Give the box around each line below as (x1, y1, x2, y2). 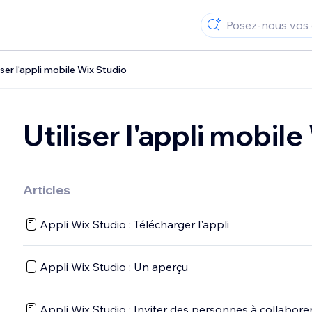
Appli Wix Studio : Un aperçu (40, 260, 188, 274)
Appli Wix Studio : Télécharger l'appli (40, 217, 229, 231)
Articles (23, 182, 70, 198)
